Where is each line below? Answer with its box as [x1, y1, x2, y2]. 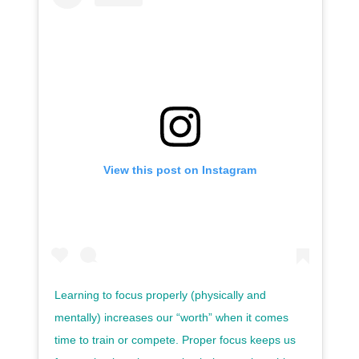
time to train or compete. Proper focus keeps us [54, 333, 296, 347]
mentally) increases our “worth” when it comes [54, 311, 288, 325]
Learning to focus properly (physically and [54, 288, 266, 302]
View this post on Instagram [103, 163, 257, 177]
